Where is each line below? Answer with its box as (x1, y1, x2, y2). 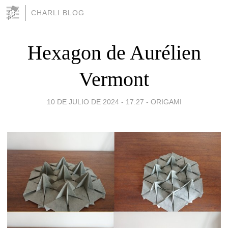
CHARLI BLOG (31, 9, 84, 17)
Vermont (79, 67, 149, 91)
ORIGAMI (150, 97, 182, 106)
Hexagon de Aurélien (27, 41, 201, 64)
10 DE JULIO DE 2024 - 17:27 (46, 97, 144, 106)
